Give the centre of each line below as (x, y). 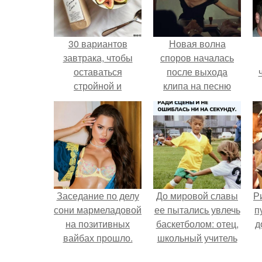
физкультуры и (197, 252)
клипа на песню (197, 86)
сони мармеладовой (98, 210)
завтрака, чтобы (98, 58)
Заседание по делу (98, 196)
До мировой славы (197, 196)
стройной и (98, 86)
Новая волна (197, 44)
